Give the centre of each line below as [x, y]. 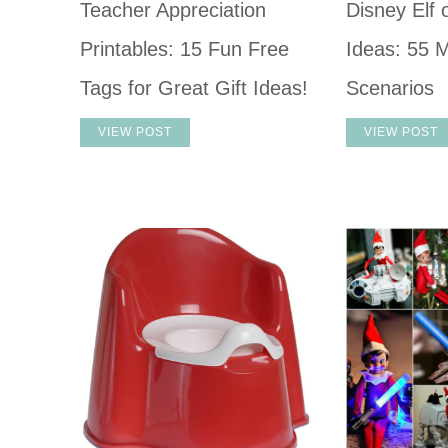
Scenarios [390, 87]
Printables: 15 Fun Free [184, 48]
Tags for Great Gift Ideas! [193, 87]
